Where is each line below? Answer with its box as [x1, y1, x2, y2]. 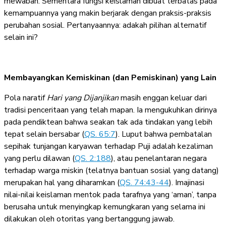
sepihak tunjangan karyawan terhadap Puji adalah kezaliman [4, 140, 213, 152]
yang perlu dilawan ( [4, 152, 75, 164]
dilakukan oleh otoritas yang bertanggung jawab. [4, 213, 175, 224]
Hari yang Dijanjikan [47, 92, 119, 103]
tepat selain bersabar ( [4, 128, 84, 140]
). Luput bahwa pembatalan [116, 128, 212, 140]
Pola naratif [4, 92, 47, 103]
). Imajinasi [169, 177, 204, 188]
